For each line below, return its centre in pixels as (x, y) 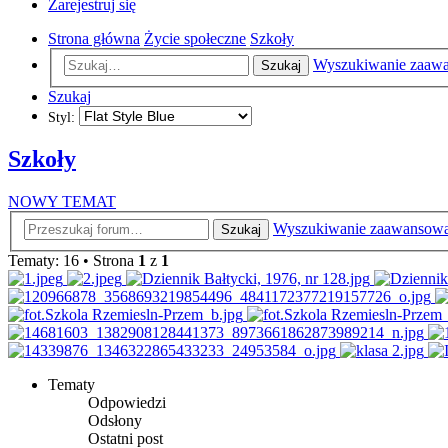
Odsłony (115, 420)
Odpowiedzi (127, 402)
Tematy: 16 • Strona (73, 260)
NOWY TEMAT (62, 202)
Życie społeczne (195, 38)
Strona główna (94, 38)
